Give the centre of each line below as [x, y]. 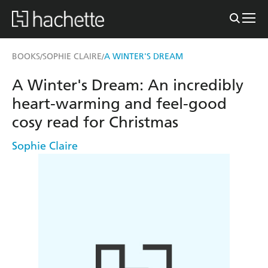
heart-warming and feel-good [119, 103]
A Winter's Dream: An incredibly [128, 85]
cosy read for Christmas [95, 122]
